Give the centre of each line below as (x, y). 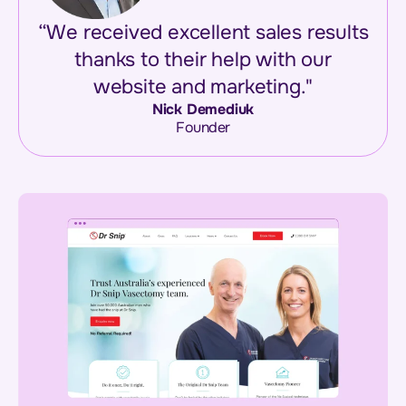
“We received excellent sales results (203, 32)
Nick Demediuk (203, 109)
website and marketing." (203, 87)
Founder (203, 127)
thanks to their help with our (203, 59)
